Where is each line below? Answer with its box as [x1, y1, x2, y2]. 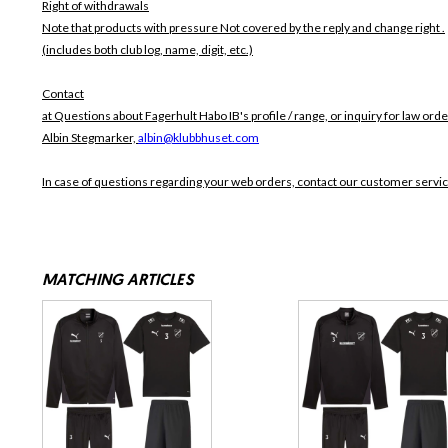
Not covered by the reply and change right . [220, 20, 445, 36]
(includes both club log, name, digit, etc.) [42, 42, 253, 58]
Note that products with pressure [42, 20, 220, 36]
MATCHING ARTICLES [42, 273, 193, 290]
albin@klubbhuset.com [138, 130, 259, 146]
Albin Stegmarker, [42, 130, 138, 146]
